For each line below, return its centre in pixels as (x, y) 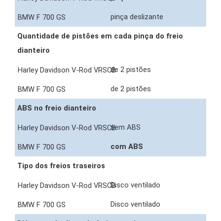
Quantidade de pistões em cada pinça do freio (100, 36)
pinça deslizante (138, 17)
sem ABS (127, 128)
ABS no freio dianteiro (57, 108)
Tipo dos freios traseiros (61, 166)
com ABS (128, 147)
